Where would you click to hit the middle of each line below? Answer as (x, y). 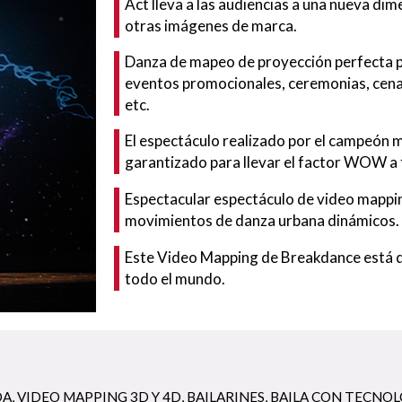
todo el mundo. (175, 279)
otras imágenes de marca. (210, 26)
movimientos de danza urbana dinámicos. (262, 220)
